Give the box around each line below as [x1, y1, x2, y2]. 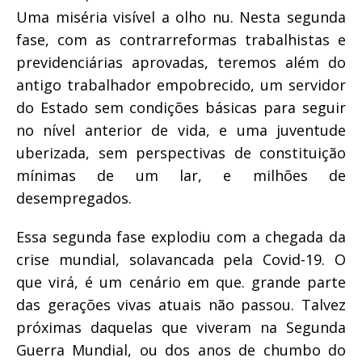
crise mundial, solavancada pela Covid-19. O [16, 249, 346, 269]
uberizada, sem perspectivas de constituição [16, 142, 346, 162]
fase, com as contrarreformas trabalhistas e [16, 29, 346, 49]
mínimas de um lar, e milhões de [16, 165, 346, 185]
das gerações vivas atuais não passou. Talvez [16, 294, 346, 314]
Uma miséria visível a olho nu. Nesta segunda [16, 6, 346, 27]
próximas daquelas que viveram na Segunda [16, 317, 346, 337]
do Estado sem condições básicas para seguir [16, 97, 346, 117]
